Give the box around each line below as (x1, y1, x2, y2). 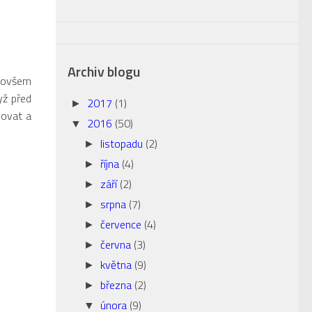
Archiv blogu (67, 61, 141, 82)
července (100, 216, 144, 233)
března (100, 276, 134, 293)
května (100, 256, 134, 273)
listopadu (100, 135, 146, 152)
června (100, 236, 134, 253)
